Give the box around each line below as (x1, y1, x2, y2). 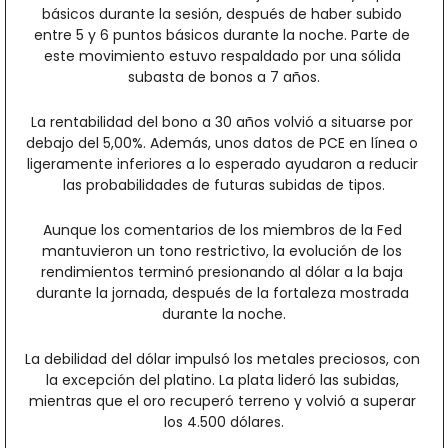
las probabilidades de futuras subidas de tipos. (63, 175, 385, 196)
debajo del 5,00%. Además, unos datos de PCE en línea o (26, 133, 418, 154)
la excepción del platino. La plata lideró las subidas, (45, 370, 399, 391)
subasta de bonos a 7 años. (128, 67, 320, 88)
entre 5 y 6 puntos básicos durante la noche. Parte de (34, 25, 410, 46)
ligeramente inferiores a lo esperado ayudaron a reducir (26, 154, 418, 175)
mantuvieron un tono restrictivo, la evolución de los (42, 241, 402, 262)
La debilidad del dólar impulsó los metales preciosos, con (24, 349, 420, 370)
